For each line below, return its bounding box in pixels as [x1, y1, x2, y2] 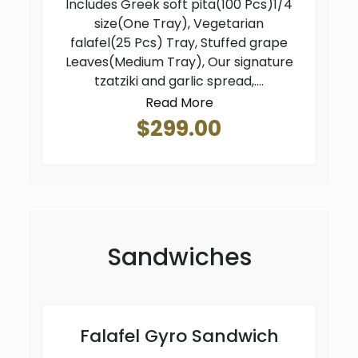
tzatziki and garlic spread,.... [94, 72, 264, 90]
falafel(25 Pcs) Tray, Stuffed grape [70, 34, 288, 52]
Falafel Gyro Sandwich [79, 324, 279, 349]
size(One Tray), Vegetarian [94, 14, 264, 33]
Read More [145, 93, 213, 113]
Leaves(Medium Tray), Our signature [65, 53, 293, 71]
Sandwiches [106, 241, 252, 275]
